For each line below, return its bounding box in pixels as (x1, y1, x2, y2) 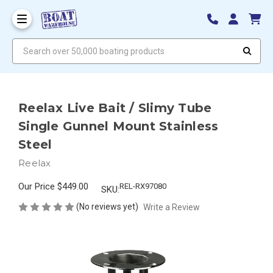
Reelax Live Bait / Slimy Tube (18, 100, 212, 115)
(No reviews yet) (76, 201, 138, 211)
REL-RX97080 (119, 182, 166, 191)
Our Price (18, 180, 57, 192)
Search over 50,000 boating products (12, 38, 153, 49)
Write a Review (143, 202, 200, 212)
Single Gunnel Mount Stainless (18, 118, 219, 133)
